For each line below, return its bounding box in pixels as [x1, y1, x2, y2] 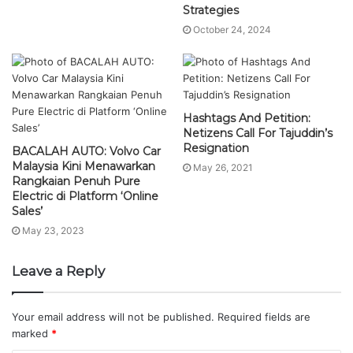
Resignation [183, 141, 249, 155]
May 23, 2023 [22, 225, 84, 236]
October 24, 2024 [193, 24, 271, 35]
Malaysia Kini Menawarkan [12, 159, 155, 173]
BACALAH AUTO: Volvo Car [12, 144, 161, 158]
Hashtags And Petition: [183, 111, 310, 125]
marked [12, 327, 51, 340]
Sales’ [12, 204, 43, 218]
